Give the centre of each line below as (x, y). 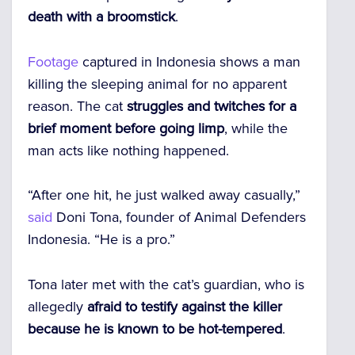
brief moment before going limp (126, 128)
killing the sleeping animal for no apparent (157, 84)
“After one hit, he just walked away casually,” (164, 195)
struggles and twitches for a (212, 106)
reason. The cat (77, 106)
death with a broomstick (101, 16)
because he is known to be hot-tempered (155, 329)
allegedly (57, 307)
